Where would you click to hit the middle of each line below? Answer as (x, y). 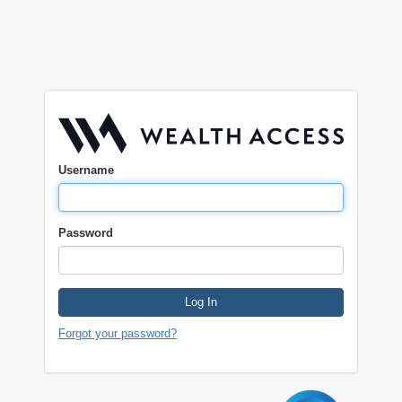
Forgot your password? (118, 333)
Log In (201, 301)
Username (86, 170)
